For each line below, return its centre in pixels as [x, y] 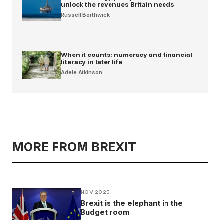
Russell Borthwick [85, 14]
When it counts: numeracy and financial [126, 54]
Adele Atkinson [82, 72]
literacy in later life [92, 62]
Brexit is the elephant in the [132, 203]
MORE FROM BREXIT [74, 147]
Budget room [105, 212]
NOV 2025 [95, 192]
